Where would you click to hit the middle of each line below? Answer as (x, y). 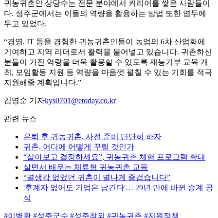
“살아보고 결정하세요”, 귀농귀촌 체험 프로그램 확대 (114, 157)
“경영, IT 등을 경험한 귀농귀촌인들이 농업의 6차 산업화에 (105, 42)
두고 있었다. (25, 24)
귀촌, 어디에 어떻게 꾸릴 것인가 (79, 147)
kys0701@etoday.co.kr (80, 101)
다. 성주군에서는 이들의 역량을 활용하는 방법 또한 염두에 (105, 14)
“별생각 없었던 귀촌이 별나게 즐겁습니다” (97, 178)
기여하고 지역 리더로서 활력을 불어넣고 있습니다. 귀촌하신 (108, 52)
